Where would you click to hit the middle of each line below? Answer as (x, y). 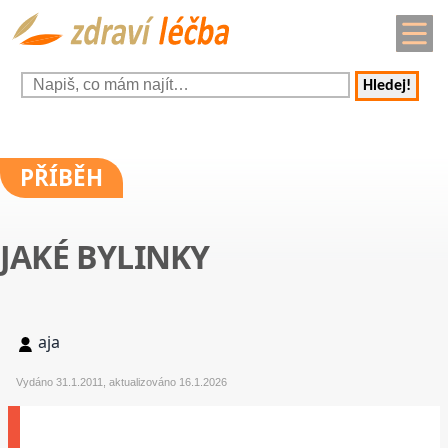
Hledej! (387, 86)
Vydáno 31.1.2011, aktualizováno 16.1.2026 (121, 382)
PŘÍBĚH (61, 178)
